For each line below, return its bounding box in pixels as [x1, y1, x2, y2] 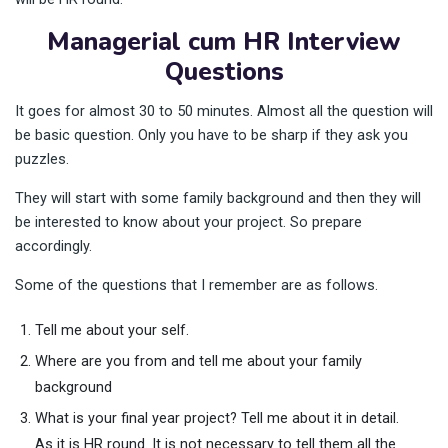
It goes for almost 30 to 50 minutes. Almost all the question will [15, 102, 433, 120]
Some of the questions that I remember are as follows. [15, 276, 378, 294]
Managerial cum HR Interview [47, 24, 401, 59]
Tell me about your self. [35, 321, 189, 339]
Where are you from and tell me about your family [35, 352, 362, 370]
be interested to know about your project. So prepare [15, 213, 362, 231]
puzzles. [15, 150, 69, 168]
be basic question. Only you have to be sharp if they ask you [15, 126, 408, 144]
